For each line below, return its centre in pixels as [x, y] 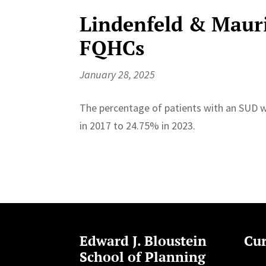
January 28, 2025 [118, 74]
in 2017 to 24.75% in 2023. [138, 125]
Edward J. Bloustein [143, 241]
